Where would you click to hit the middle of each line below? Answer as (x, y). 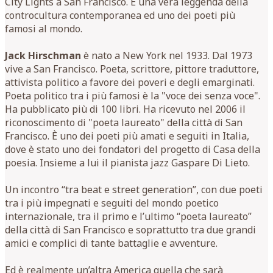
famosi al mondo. (44, 28)
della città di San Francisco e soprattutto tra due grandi (130, 229)
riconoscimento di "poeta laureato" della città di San (124, 122)
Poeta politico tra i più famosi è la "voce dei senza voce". (133, 95)
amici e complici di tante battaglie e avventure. (111, 243)
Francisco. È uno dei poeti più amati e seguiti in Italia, (127, 136)
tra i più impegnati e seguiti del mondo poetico (112, 203)
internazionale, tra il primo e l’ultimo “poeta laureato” (128, 216)
